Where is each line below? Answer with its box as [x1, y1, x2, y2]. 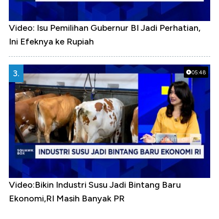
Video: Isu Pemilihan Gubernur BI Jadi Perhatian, [9, 22, 200, 33]
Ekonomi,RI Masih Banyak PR [9, 193, 125, 204]
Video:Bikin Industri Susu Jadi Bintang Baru [9, 179, 181, 190]
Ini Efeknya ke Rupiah [9, 36, 94, 47]
